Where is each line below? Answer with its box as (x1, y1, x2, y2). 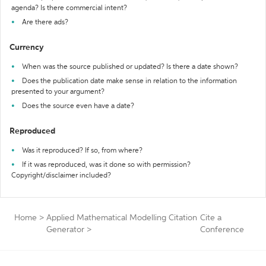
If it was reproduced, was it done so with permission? (22, 161, 191, 169)
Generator (46, 226, 84, 234)
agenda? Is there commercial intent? (11, 5, 127, 12)
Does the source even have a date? (22, 103, 134, 110)
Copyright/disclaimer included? (11, 172, 111, 179)
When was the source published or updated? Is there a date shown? (22, 64, 238, 71)
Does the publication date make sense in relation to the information (22, 78, 237, 85)
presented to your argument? (11, 88, 104, 96)
